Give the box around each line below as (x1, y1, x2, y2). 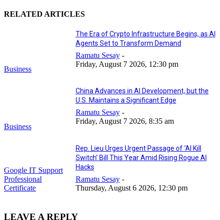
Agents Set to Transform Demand (75, 39, 181, 47)
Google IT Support (4, 166, 63, 174)
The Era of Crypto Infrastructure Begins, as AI (75, 29, 216, 38)
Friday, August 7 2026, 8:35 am (75, 117, 174, 126)
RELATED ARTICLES (4, 10, 85, 19)
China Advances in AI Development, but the (75, 87, 209, 95)
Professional (4, 175, 42, 183)
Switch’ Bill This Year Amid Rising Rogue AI (75, 154, 207, 162)
